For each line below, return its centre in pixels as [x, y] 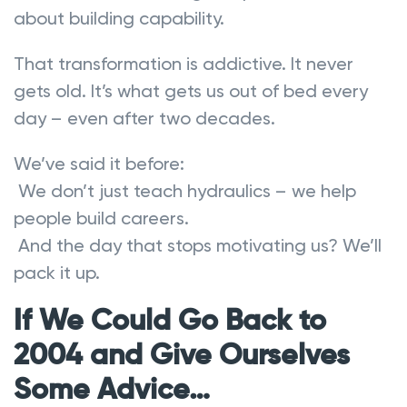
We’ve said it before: [99, 163]
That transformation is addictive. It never [184, 63]
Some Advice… [112, 390]
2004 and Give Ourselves [182, 356]
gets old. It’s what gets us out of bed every [191, 90]
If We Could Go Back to [170, 321]
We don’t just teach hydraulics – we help [185, 190]
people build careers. [101, 218]
